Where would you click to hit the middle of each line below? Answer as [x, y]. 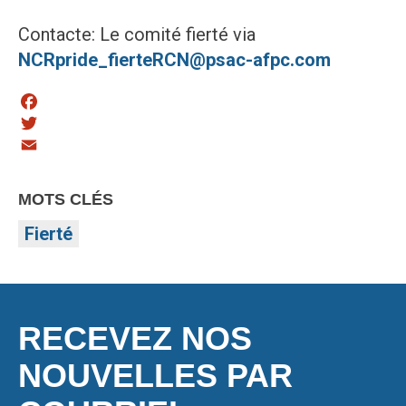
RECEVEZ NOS [135, 338]
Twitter [47, 147]
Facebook [58, 125]
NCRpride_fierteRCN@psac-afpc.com [174, 60]
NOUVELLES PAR [155, 376]
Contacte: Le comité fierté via [137, 34]
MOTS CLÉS [66, 199]
